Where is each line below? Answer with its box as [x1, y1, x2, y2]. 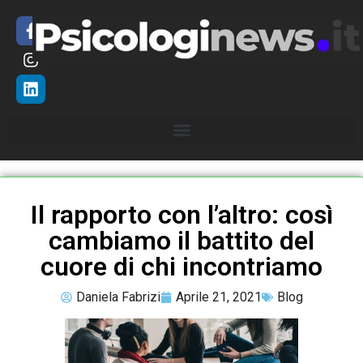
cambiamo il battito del [49, 224, 314, 256]
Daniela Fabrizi [75, 288, 160, 305]
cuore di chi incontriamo [41, 250, 322, 282]
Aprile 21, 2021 [175, 288, 262, 305]
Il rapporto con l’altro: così [30, 199, 333, 230]
